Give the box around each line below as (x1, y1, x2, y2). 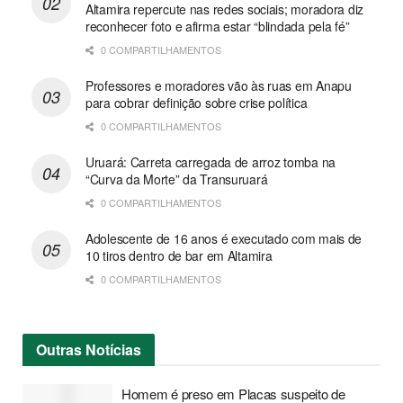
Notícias (82, 339, 141, 361)
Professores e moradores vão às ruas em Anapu (85, 76, 352, 95)
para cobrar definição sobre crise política (85, 94, 308, 112)
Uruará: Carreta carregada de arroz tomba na (85, 153, 336, 172)
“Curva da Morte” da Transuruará (85, 170, 268, 189)
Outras (36, 339, 82, 361)
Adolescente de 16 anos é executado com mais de (85, 229, 363, 248)
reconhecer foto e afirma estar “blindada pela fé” (85, 17, 350, 36)
